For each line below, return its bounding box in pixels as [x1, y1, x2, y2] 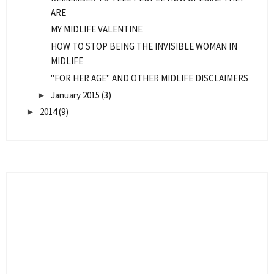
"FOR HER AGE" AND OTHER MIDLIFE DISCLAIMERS [50, 72, 248, 84]
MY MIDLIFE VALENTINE [50, 23, 143, 35]
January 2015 [51, 89, 100, 101]
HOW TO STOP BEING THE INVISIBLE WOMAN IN [50, 40, 237, 53]
